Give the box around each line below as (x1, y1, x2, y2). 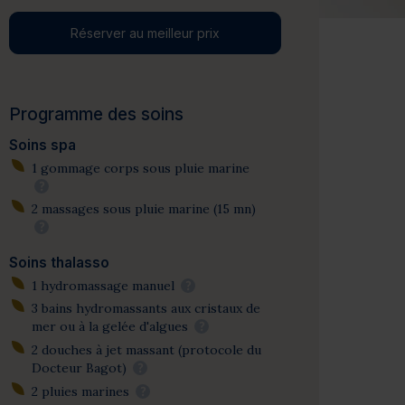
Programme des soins (9, 104, 184, 125)
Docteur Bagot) (31, 359, 130, 376)
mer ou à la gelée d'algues (31, 318, 192, 335)
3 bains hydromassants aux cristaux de (31, 300, 260, 317)
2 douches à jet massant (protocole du (31, 341, 261, 358)
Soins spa (9, 137, 77, 154)
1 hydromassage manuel (31, 277, 178, 294)
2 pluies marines (31, 382, 133, 400)
